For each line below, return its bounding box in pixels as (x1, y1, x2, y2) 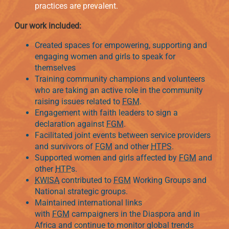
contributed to (59, 175, 113, 185)
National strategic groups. (35, 186, 128, 196)
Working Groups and (131, 175, 207, 185)
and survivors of (35, 141, 95, 151)
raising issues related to (35, 96, 122, 106)
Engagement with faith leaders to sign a (35, 107, 178, 118)
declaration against (35, 119, 106, 129)
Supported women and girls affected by (35, 152, 179, 163)
